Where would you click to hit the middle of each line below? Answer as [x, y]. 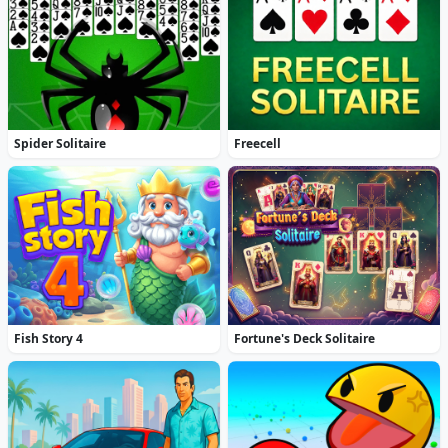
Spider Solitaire [60, 144]
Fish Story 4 [49, 338]
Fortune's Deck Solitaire [305, 338]
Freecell [258, 144]
